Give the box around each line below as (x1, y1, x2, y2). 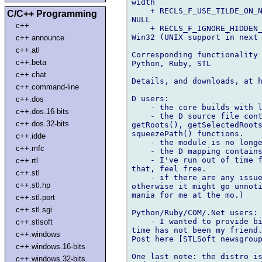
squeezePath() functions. (132, 129, 244, 138)
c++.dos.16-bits (16, 106, 70, 116)
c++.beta (16, 57, 47, 67)
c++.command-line (16, 82, 80, 91)
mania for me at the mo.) (132, 190, 244, 199)
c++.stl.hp (16, 180, 51, 189)
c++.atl (16, 45, 40, 54)
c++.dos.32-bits (16, 119, 70, 128)
